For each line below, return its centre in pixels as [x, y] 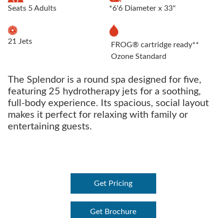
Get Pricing [113, 184]
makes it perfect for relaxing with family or [98, 115]
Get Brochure [113, 212]
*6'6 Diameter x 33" [142, 8]
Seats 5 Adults [32, 8]
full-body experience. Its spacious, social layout [108, 103]
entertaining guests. [50, 127]
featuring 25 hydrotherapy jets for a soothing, [104, 92]
